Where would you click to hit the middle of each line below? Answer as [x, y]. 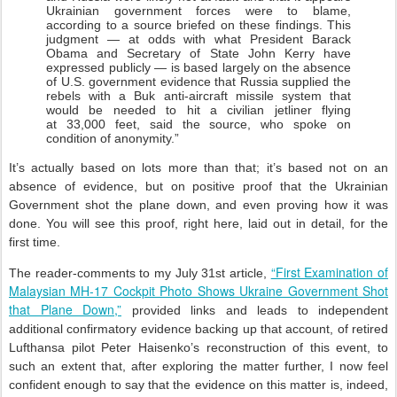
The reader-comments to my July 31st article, [140, 273]
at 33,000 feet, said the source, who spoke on [198, 124]
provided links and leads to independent [255, 310]
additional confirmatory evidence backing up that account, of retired [198, 329]
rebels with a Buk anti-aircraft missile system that [198, 96]
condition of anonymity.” [113, 138]
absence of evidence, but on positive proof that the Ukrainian [198, 186]
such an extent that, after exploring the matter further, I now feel [198, 366]
